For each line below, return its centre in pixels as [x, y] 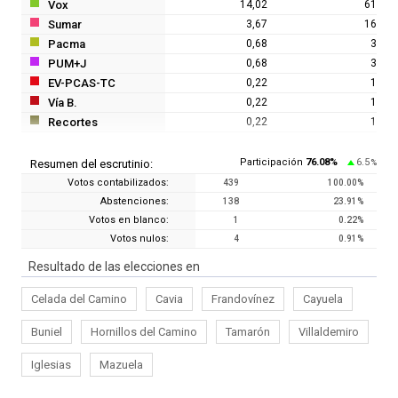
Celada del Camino [79, 298]
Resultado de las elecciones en [114, 266]
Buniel [47, 331]
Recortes [73, 122]
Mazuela [121, 364]
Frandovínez [243, 298]
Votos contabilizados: [118, 182]
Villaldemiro [329, 331]
